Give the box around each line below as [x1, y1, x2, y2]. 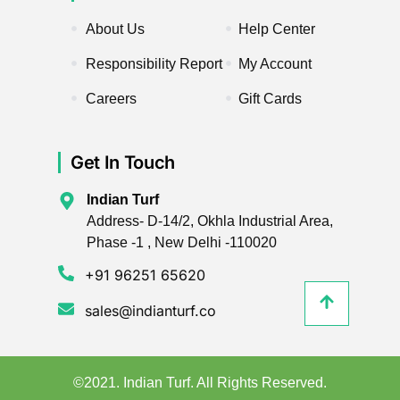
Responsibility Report [86, 55, 222, 71]
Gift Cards [237, 90, 302, 106]
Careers [86, 90, 137, 106]
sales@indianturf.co [85, 301, 216, 320]
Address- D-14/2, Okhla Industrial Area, [87, 212, 333, 229]
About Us [86, 21, 145, 37]
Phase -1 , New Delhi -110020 [87, 234, 277, 250]
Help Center [237, 21, 315, 37]
